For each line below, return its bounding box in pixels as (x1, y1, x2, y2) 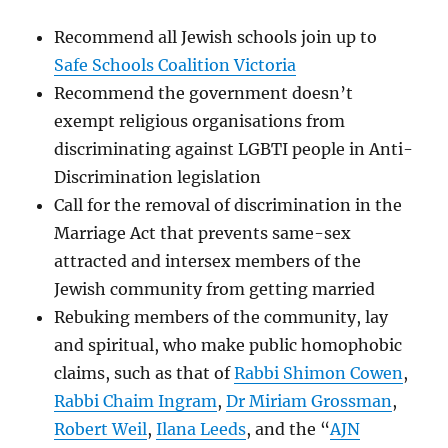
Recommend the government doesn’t (54, 82, 354, 103)
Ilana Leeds (156, 418, 247, 439)
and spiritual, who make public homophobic (54, 334, 403, 355)
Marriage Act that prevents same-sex (54, 222, 352, 243)
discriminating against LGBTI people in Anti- (54, 138, 414, 159)
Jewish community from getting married (54, 278, 376, 299)
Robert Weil (54, 418, 148, 439)
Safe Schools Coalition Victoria (54, 54, 297, 75)
